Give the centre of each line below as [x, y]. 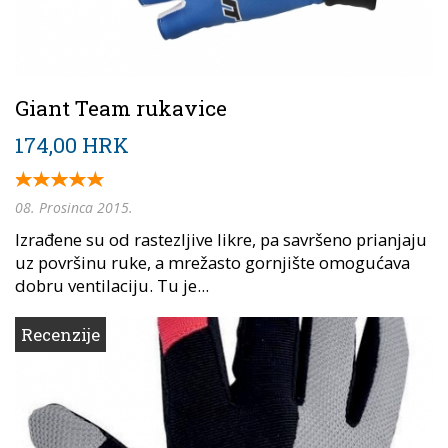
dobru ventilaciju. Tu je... [112, 285]
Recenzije [60, 334]
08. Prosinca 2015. [74, 207]
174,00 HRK [72, 144]
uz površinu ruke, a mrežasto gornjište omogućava [212, 262]
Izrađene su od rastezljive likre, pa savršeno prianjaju [221, 239]
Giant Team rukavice [121, 107]
